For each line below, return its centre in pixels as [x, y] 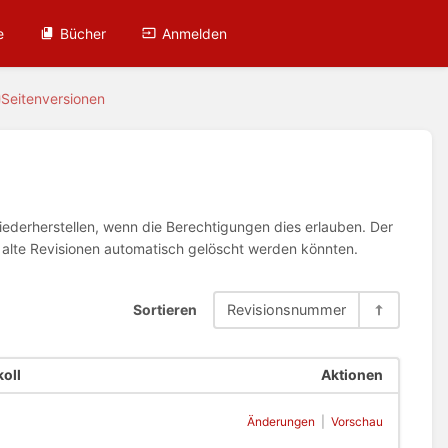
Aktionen [351, 375]
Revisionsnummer [286, 310]
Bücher [83, 33]
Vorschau [356, 422]
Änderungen [280, 422]
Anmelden [195, 33]
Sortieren [165, 310]
